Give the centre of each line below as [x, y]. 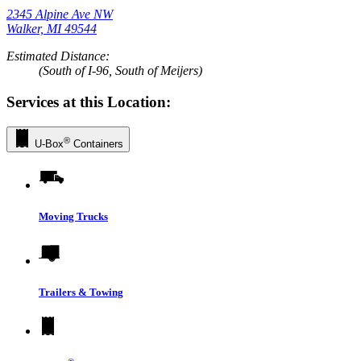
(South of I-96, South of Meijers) [120, 71]
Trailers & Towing [81, 293]
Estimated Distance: [58, 56]
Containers [97, 143]
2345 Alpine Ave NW [60, 15]
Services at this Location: [89, 102]
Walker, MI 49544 [52, 29]
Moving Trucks [73, 216]
